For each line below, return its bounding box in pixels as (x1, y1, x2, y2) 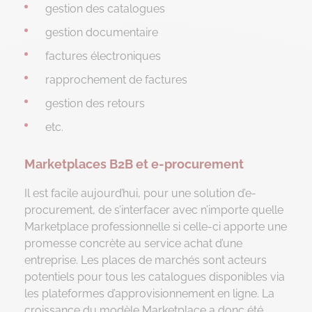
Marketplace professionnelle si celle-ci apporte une (24, 219, 287, 233)
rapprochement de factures (45, 72, 187, 86)
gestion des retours (45, 96, 145, 110)
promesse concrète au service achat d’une (24, 236, 242, 250)
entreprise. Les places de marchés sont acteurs (24, 253, 267, 267)
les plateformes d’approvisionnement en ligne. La (24, 286, 274, 300)
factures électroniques (45, 49, 161, 63)
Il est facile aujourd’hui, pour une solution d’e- (24, 186, 256, 200)
